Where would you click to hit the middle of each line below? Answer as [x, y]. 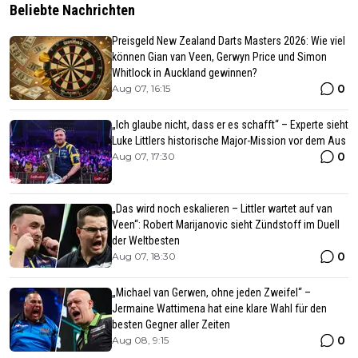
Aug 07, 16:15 [141, 89]
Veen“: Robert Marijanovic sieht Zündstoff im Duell [226, 225]
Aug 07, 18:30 [144, 257]
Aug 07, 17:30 [143, 157]
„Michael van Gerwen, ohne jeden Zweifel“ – [211, 293]
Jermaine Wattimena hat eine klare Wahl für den [219, 309]
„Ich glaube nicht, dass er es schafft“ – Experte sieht [230, 125]
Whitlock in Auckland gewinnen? [185, 73]
